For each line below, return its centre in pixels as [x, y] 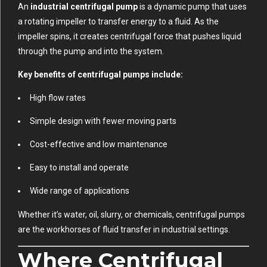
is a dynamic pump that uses [192, 6]
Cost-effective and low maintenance [99, 144]
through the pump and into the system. [91, 51]
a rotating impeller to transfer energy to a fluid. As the [118, 21]
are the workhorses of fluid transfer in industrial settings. [124, 229]
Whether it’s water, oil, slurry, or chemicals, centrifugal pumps [131, 214]
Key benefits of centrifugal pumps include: [100, 74]
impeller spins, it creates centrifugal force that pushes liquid [130, 36]
